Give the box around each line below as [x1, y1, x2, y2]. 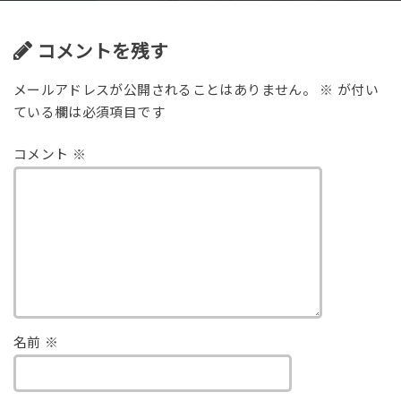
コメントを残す [36, 41, 168, 63]
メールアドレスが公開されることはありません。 [13, 82, 316, 98]
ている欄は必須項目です [13, 105, 165, 120]
